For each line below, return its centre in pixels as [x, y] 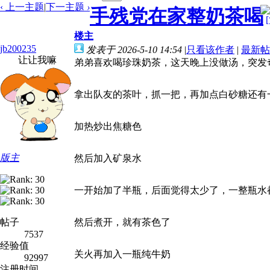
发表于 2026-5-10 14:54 [134, 50]
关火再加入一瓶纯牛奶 [122, 254]
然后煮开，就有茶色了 [122, 222]
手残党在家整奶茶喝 [177, 16]
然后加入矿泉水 [108, 158]
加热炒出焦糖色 [108, 126]
